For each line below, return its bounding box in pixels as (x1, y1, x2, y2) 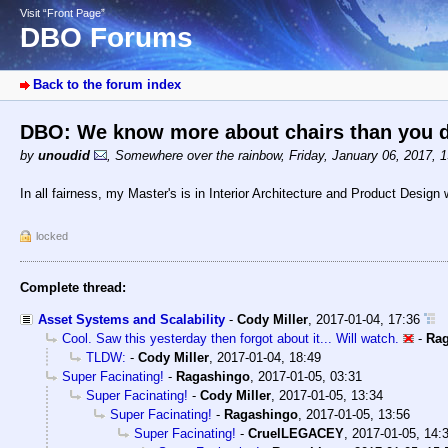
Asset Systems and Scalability (38, 312, 225, 328)
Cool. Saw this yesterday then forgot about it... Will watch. (62, 331, 399, 347)
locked (36, 230, 68, 243)
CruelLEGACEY (248, 426, 344, 442)
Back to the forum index (33, 77, 181, 93)
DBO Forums (20, 22, 193, 54)
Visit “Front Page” (20, 7, 105, 19)
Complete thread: (20, 280, 126, 296)
